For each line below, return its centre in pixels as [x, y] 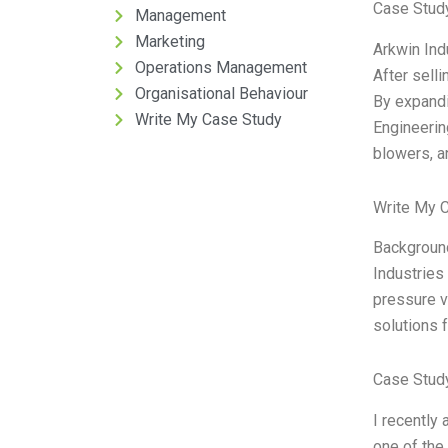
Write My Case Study [208, 119]
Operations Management [220, 67]
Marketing [169, 41]
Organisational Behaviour [221, 93]
